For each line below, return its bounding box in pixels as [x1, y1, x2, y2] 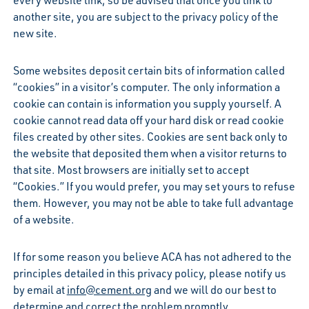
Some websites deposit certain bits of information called [12, 63, 285, 77]
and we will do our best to [151, 282, 277, 297]
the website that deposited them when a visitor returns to [12, 146, 287, 160]
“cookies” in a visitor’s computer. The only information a [12, 79, 280, 94]
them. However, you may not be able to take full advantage [12, 195, 294, 210]
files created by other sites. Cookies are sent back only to [12, 129, 288, 143]
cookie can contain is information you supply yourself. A [12, 96, 281, 110]
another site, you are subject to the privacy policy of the [12, 9, 279, 23]
